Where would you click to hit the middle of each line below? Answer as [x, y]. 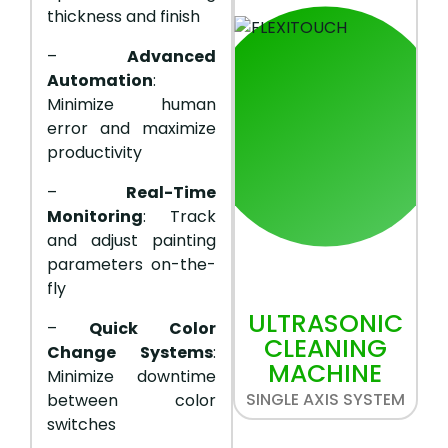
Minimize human [131, 105]
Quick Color [152, 329]
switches [81, 425]
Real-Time [170, 193]
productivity [94, 153]
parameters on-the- [131, 265]
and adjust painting [131, 241]
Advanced [171, 57]
